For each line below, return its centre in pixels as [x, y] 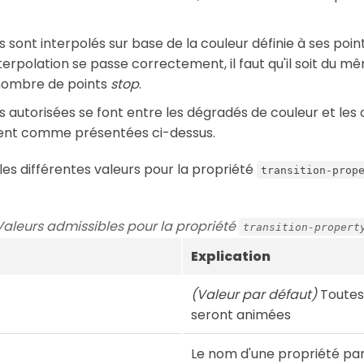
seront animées [241, 314]
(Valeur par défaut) [254, 294]
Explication [231, 256]
